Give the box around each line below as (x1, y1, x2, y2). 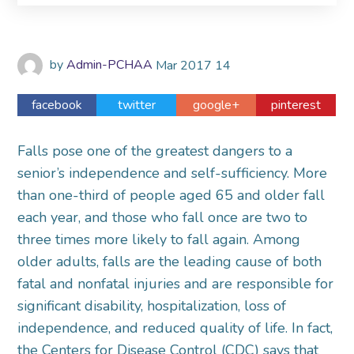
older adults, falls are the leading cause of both (17, 252, 322, 271)
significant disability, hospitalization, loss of (17, 296, 287, 315)
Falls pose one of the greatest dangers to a (17, 141, 293, 160)
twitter (117, 96, 156, 114)
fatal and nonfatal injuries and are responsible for (17, 274, 334, 293)
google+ (193, 96, 240, 114)
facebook (32, 96, 83, 114)
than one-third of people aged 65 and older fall (17, 186, 326, 205)
